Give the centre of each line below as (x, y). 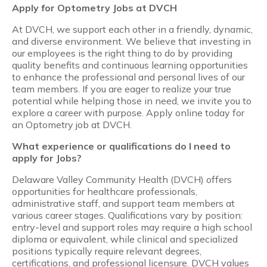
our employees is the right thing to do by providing (122, 53)
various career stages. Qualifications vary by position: (127, 215)
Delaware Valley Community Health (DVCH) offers (122, 180)
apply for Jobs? (47, 158)
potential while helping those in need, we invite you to (132, 101)
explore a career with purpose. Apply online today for (128, 113)
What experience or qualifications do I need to (121, 146)
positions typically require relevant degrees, (107, 251)
